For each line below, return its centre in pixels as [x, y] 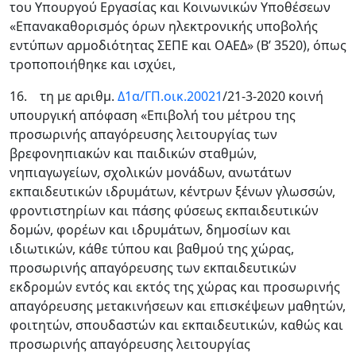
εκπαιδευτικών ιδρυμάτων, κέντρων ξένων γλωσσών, [172, 192]
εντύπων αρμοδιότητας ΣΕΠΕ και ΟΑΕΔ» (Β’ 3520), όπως [178, 45]
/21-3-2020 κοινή [273, 96]
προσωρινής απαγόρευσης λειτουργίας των [143, 134]
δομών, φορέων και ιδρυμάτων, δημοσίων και [150, 230]
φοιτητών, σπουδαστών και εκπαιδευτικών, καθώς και [176, 325]
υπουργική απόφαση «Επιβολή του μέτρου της [153, 115]
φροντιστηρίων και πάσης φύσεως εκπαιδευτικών [164, 211]
